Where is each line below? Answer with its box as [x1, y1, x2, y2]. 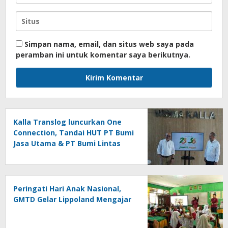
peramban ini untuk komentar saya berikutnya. [16, 50, 190, 60]
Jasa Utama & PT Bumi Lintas [13, 138, 121, 149]
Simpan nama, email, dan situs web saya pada [24, 39, 194, 49]
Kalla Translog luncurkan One [13, 117, 122, 127]
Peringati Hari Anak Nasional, [13, 184, 121, 194]
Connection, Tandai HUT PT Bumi [13, 128, 134, 138]
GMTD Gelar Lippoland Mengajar [13, 194, 131, 205]
